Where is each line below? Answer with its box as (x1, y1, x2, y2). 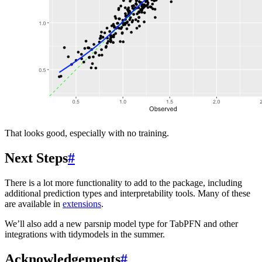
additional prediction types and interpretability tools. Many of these (5, 188, 250, 199)
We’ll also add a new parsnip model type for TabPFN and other (5, 219, 238, 229)
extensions (63, 199, 101, 209)
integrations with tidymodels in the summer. (5, 229, 165, 240)
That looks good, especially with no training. (5, 128, 169, 139)
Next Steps (5, 150, 68, 166)
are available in (5, 199, 63, 209)
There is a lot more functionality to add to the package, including (5, 178, 242, 188)
